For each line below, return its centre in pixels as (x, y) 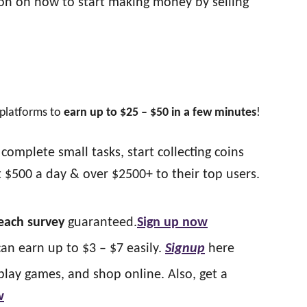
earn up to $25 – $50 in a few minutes (160, 113)
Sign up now (172, 223)
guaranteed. (101, 223)
